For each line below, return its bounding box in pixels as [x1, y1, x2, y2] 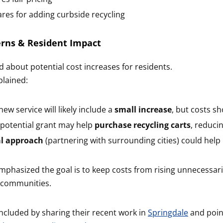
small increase [114, 104, 172, 115]
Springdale [148, 207, 188, 218]
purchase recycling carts [95, 119, 191, 130]
